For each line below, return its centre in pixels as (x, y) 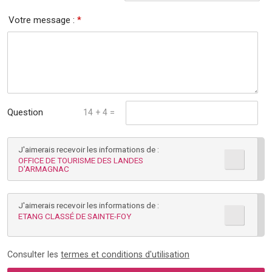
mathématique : (38, 135)
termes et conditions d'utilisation (125, 254)
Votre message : (43, 20)
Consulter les (34, 254)
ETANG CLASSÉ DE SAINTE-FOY (74, 216)
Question (25, 112)
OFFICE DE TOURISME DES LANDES (80, 160)
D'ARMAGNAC (43, 168)
